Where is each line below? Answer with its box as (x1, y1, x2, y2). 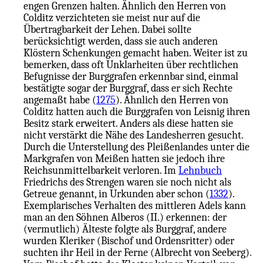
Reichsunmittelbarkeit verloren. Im (23, 164, 178, 177)
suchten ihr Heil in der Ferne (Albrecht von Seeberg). (23, 247, 251, 259)
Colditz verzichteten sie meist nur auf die (23, 12, 200, 24)
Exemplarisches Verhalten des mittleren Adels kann (23, 200, 246, 212)
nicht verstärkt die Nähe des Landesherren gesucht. (23, 129, 243, 141)
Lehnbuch (178, 164, 222, 177)
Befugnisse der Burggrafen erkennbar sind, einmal (23, 70, 238, 83)
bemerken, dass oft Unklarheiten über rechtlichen (23, 59, 238, 71)
